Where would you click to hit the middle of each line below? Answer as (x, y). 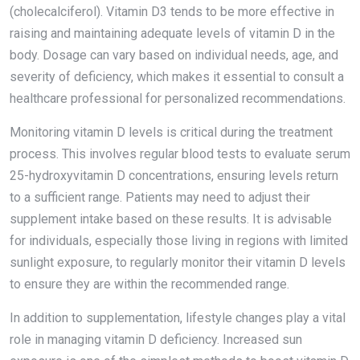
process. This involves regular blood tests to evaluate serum (180, 153)
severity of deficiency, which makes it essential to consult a (177, 76)
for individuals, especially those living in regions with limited (179, 240)
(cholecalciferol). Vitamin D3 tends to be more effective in (172, 11)
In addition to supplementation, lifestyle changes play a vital (178, 317)
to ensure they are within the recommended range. (149, 284)
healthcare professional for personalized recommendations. (178, 98)
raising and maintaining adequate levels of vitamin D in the (172, 33)
